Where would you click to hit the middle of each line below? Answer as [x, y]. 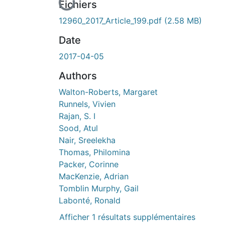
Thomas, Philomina [94, 152]
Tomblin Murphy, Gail [99, 188]
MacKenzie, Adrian [94, 176]
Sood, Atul [78, 128]
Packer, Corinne [89, 164]
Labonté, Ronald [90, 200]
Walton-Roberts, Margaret [108, 92]
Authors [78, 76]
